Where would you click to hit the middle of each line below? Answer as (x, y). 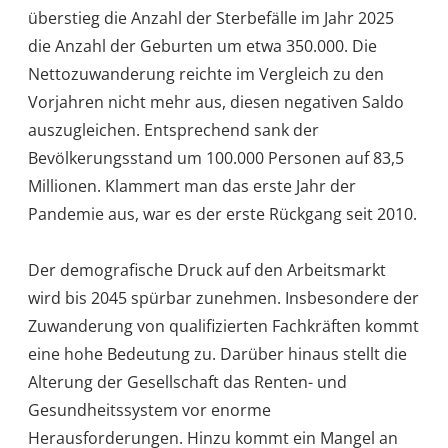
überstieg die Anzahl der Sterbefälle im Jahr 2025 (211, 17)
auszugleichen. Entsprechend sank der (173, 129)
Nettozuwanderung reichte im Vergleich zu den (206, 73)
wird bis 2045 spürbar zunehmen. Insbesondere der (223, 297)
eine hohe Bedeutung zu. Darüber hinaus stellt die (217, 353)
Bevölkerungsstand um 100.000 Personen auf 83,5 (216, 157)
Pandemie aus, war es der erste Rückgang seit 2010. (222, 213)
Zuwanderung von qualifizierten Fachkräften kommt (223, 325)
